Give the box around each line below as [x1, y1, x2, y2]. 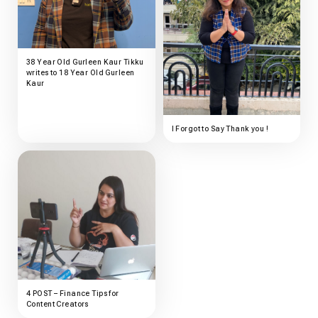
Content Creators [26, 300, 89, 308]
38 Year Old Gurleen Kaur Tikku [26, 57, 144, 66]
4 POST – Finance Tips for [26, 289, 119, 297]
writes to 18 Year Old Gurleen [26, 68, 135, 77]
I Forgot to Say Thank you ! [171, 125, 269, 133]
